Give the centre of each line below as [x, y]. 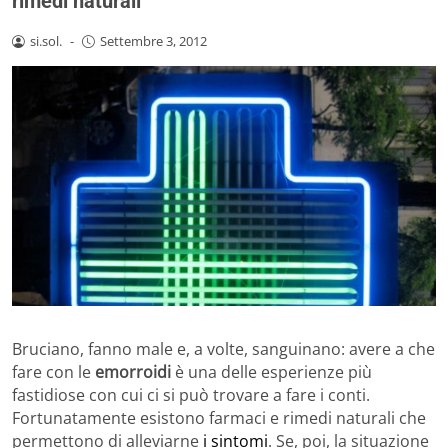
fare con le [53, 371]
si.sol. [45, 41]
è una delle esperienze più [271, 371]
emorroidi [133, 371]
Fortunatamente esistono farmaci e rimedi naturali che [219, 417]
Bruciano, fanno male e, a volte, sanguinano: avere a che [223, 348]
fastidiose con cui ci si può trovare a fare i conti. [191, 394]
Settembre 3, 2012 [153, 41]
